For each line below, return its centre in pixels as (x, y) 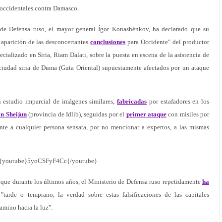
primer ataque (146, 114)
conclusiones (108, 42)
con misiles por (188, 114)
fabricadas (132, 101)
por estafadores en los (178, 101)
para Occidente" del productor (167, 42)
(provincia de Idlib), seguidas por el (76, 114)
